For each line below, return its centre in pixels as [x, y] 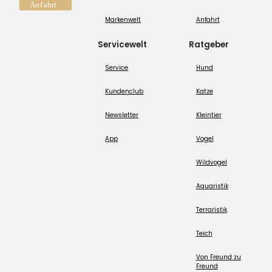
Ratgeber [209, 44]
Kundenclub [124, 91]
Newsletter [122, 115]
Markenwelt [123, 19]
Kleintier [209, 115]
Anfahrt [208, 19]
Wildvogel [211, 162]
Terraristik [211, 209]
